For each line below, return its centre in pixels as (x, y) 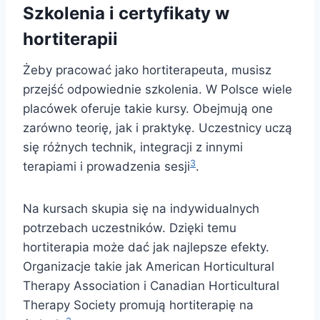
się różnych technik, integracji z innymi (133, 147)
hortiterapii (70, 39)
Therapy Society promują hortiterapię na (138, 305)
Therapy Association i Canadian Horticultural (151, 286)
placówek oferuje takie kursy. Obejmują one (148, 109)
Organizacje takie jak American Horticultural (149, 267)
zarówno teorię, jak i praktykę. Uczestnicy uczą (157, 128)
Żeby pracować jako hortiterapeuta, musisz (147, 70)
